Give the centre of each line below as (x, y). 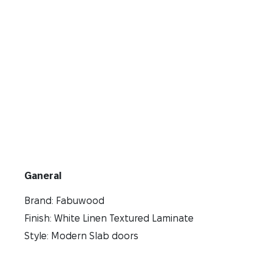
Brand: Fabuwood (64, 201)
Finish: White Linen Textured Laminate (109, 219)
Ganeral (43, 176)
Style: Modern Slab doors (81, 236)
